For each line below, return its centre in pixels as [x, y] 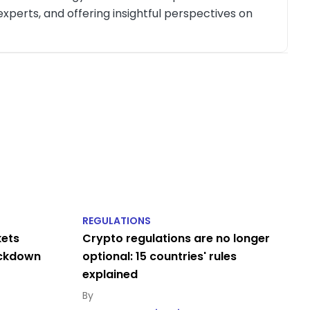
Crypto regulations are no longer [176, 239]
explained [110, 275]
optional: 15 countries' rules [159, 257]
